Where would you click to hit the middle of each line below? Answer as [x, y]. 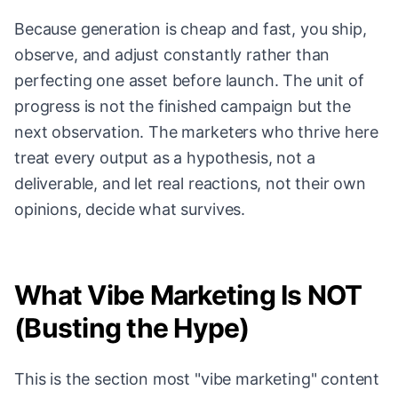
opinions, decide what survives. [130, 210]
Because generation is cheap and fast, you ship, [191, 29]
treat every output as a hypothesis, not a [165, 158]
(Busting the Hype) [132, 328]
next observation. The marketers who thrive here [196, 132]
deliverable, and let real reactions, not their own [190, 184]
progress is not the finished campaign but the [183, 107]
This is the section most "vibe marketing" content [197, 379]
